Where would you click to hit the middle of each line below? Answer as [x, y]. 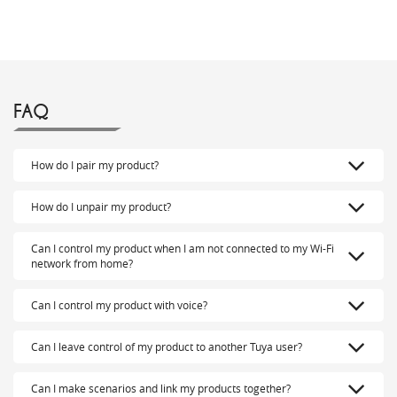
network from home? [82, 264]
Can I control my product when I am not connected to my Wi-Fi [183, 249]
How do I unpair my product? [101, 207]
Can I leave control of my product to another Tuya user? [167, 347]
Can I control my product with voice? [119, 305]
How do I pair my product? [95, 165]
